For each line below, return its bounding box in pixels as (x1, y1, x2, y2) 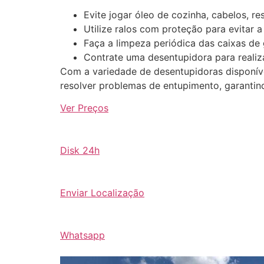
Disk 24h (60, 144, 100, 157)
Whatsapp (60, 229, 105, 242)
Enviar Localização (60, 187, 144, 199)
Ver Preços (60, 102, 108, 114)
